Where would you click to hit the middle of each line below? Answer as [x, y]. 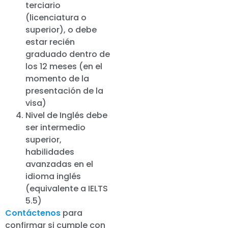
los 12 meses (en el [64, 67]
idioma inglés [53, 177]
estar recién [50, 42]
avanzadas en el [59, 164]
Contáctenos [33, 213]
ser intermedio [55, 128]
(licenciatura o [56, 18]
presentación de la [64, 91]
